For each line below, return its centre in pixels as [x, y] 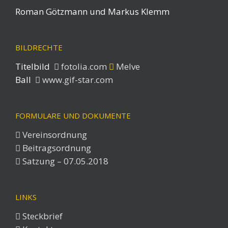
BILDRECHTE [39, 48]
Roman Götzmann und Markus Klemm [92, 12]
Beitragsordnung [56, 148]
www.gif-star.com [77, 80]
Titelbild [35, 67]
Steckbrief [41, 216]
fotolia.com [84, 67]
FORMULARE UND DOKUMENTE [73, 116]
